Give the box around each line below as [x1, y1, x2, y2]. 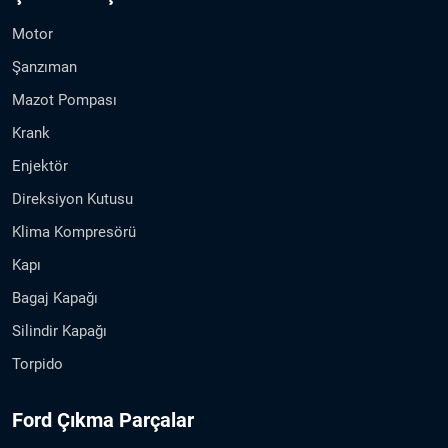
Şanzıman [12, 57, 77, 76]
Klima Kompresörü [12, 222, 136, 241]
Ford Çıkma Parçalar [12, 407, 194, 432]
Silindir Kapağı [12, 321, 107, 340]
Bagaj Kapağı [12, 288, 98, 307]
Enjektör [12, 156, 68, 175]
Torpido [12, 354, 63, 373]
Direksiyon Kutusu [12, 189, 133, 208]
